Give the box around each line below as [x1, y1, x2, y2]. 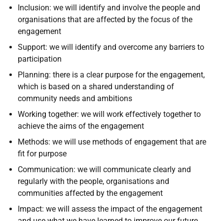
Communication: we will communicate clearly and [18, 165, 191, 174]
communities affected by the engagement [18, 188, 163, 198]
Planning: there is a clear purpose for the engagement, [18, 70, 205, 79]
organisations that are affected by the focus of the [18, 15, 192, 24]
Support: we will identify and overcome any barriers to [18, 42, 204, 52]
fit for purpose [18, 149, 67, 158]
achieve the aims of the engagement [18, 121, 144, 131]
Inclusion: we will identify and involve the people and [18, 3, 200, 12]
